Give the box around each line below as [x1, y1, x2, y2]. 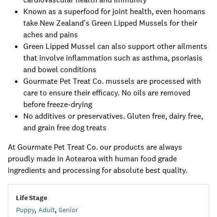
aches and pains [23, 30, 78, 40]
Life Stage [16, 193, 47, 202]
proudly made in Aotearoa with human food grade [8, 154, 177, 164]
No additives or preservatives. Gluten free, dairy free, [23, 111, 203, 121]
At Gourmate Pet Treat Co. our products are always [8, 142, 182, 152]
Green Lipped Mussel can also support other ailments [23, 41, 207, 51]
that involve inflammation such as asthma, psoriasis [23, 53, 202, 63]
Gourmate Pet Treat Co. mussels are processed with [23, 76, 201, 86]
